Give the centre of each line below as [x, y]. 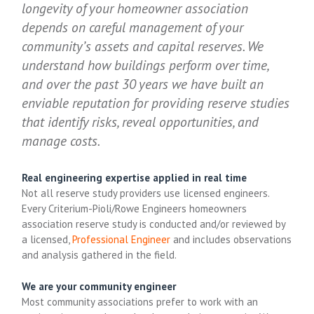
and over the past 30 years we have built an [143, 84]
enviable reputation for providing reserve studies [156, 103]
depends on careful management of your [133, 27]
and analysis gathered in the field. [100, 255]
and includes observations [231, 240]
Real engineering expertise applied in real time [135, 178]
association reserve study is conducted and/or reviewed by [154, 224]
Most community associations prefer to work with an [140, 301]
